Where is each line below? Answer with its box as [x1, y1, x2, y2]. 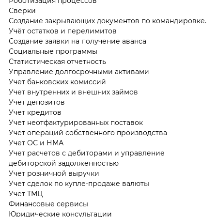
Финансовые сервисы [8, 200, 88, 209]
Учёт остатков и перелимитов [8, 27, 117, 36]
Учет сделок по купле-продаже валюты [8, 179, 149, 188]
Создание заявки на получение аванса [8, 37, 146, 46]
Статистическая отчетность [8, 57, 106, 66]
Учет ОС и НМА [8, 139, 63, 148]
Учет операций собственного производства [8, 128, 167, 138]
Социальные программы [8, 47, 97, 56]
